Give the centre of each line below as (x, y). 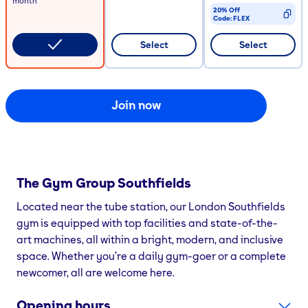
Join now (136, 104)
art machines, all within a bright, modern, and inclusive (150, 239)
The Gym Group (67, 183)
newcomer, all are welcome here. (96, 272)
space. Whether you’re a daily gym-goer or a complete (151, 255)
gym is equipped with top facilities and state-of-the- (147, 222)
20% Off (227, 9)
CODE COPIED (236, 35)
